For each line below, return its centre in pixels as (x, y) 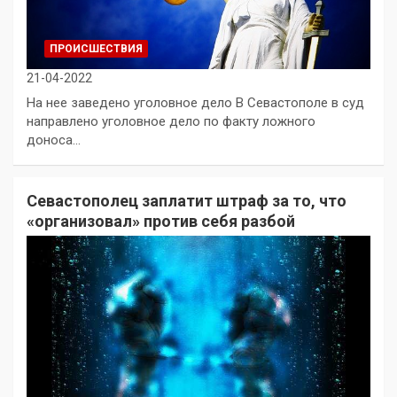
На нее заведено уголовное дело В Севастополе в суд (195, 102)
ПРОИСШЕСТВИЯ (96, 48)
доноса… (54, 140)
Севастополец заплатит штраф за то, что (187, 200)
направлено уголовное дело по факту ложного (171, 121)
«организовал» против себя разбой (161, 221)
